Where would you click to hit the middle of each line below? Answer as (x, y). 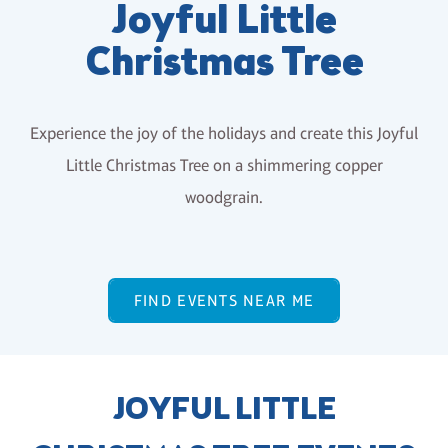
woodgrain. (224, 197)
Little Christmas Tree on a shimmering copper (224, 165)
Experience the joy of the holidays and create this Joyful (224, 133)
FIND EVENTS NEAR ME (224, 301)
